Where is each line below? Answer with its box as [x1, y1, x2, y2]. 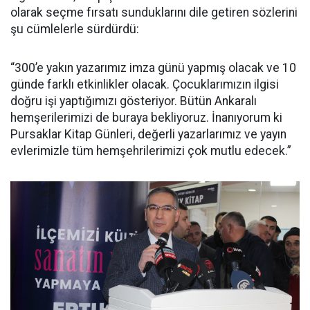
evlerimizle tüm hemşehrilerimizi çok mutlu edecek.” [10, 144, 291, 158]
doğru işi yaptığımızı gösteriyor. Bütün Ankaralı [10, 94, 257, 109]
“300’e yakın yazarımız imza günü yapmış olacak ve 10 [10, 61, 296, 75]
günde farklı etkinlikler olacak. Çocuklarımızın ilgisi [10, 77, 279, 92]
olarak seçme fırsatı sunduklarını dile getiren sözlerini [10, 6, 298, 20]
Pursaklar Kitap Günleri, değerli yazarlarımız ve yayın [10, 127, 286, 142]
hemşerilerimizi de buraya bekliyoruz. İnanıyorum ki [10, 111, 282, 125]
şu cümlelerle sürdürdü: [10, 22, 139, 37]
